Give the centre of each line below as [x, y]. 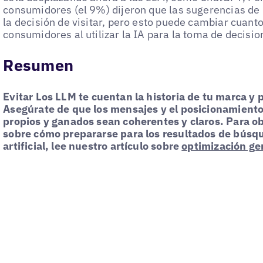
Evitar [18, 97]
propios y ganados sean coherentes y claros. [113, 122]
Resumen [38, 65]
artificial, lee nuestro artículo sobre [91, 146]
